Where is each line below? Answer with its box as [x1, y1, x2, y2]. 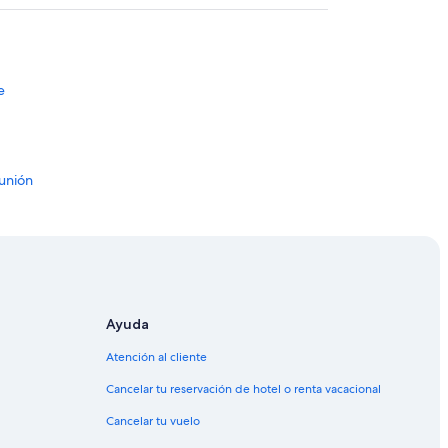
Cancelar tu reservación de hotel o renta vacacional [106, 380, 381, 397]
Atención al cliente [106, 348, 207, 365]
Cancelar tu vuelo [106, 412, 200, 429]
